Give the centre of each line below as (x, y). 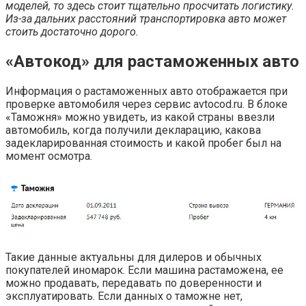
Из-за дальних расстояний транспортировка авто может (146, 18)
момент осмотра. (49, 156)
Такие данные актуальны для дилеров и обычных (134, 257)
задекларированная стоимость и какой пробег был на (143, 143)
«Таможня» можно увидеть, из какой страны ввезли (140, 117)
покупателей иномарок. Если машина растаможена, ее (144, 270)
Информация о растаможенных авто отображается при (147, 91)
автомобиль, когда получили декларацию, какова (133, 130)
